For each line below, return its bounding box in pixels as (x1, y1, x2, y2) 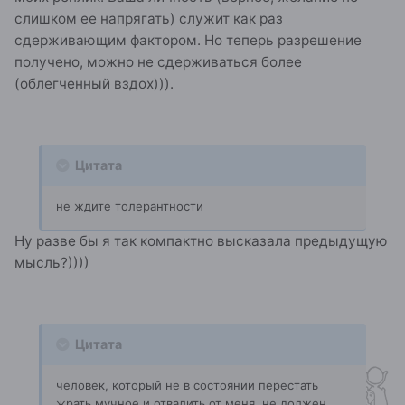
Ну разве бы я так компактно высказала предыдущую (14, 232, 388, 250)
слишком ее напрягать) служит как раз (14, 10, 283, 28)
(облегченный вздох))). (14, 75, 174, 93)
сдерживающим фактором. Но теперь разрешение (14, 32, 362, 50)
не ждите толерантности (56, 199, 203, 214)
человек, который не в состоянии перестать (56, 377, 318, 392)
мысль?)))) (14, 254, 89, 272)
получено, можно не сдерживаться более (14, 53, 302, 71)
